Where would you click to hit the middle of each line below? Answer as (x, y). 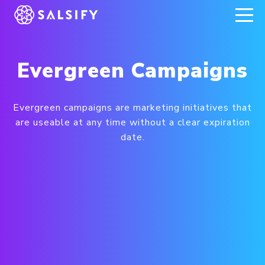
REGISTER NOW (57, 15)
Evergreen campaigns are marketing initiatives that (132, 108)
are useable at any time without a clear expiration (132, 122)
